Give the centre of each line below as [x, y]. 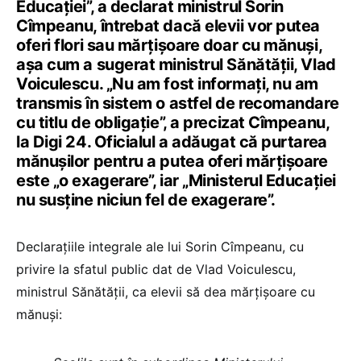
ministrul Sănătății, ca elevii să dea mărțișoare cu [166, 292]
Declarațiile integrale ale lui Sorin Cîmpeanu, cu [160, 247]
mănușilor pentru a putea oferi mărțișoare [172, 162]
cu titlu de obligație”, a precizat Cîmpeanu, [173, 123]
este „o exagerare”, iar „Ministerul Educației [176, 181]
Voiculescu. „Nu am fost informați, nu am [167, 84]
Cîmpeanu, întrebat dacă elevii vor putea [168, 26]
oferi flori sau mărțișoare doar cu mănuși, [169, 46]
